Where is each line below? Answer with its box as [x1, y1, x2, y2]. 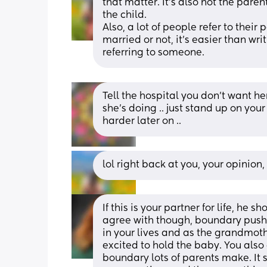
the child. [103, 10, 149, 20]
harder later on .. [103, 116, 181, 126]
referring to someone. [103, 48, 204, 58]
